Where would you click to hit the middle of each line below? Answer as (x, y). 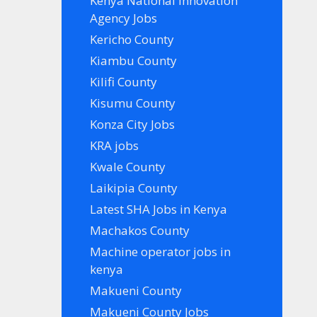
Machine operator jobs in (161, 251)
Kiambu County (134, 60)
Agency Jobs (124, 18)
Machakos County (140, 230)
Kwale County (128, 166)
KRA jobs (115, 145)
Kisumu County (133, 103)
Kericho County (132, 39)
